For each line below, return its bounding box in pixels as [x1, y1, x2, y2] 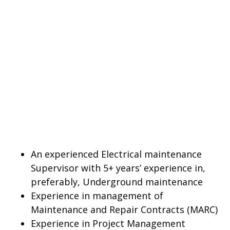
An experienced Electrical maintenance [31, 148, 202, 160]
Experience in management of [31, 189, 163, 202]
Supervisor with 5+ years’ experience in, [31, 162, 205, 174]
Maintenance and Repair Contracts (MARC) [31, 203, 218, 216]
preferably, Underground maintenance [31, 176, 203, 188]
